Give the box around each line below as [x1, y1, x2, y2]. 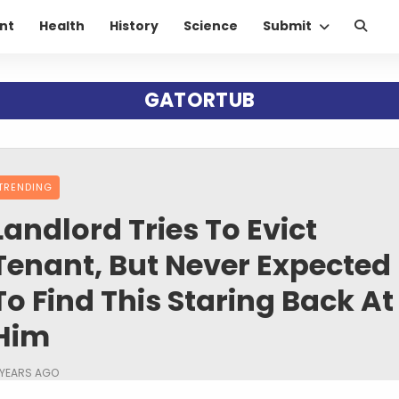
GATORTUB [143, 85, 256, 114]
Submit [263, 17, 312, 36]
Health [39, 17, 85, 36]
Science [183, 17, 238, 36]
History [110, 17, 159, 36]
